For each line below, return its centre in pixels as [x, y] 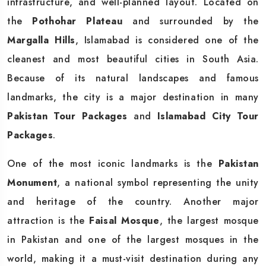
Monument [32, 182]
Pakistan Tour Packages [67, 116]
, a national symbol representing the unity [158, 182]
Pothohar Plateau [77, 21]
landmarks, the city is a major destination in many [133, 97]
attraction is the [48, 220]
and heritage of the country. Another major [133, 201]
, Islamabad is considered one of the [167, 40]
